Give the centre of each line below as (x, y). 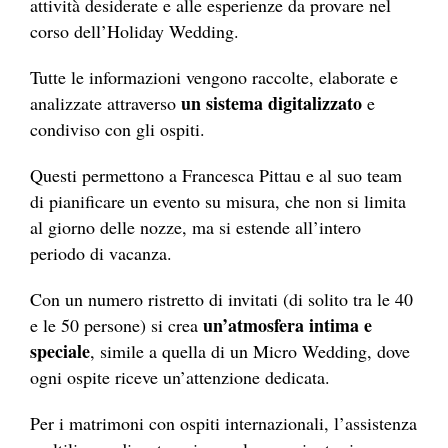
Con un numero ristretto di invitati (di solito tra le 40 (221, 298)
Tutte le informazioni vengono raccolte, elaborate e (214, 76)
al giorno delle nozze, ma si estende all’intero (195, 226)
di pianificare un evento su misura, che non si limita (218, 200)
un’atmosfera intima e (287, 324)
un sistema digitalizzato (271, 102)
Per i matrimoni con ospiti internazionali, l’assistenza (223, 422)
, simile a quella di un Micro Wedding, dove (250, 350)
